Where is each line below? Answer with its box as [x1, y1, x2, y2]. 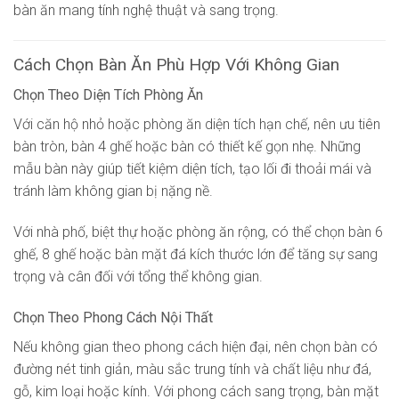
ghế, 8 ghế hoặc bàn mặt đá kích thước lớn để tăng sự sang [13, 246, 378, 264]
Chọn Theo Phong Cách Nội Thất [13, 308, 213, 326]
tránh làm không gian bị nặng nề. [13, 183, 213, 200]
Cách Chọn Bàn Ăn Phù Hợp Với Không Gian [13, 53, 339, 75]
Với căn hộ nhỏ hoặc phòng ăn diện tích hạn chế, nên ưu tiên [13, 116, 380, 134]
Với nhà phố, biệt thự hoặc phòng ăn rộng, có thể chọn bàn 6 [13, 224, 383, 241]
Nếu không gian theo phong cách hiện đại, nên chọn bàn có [13, 338, 378, 355]
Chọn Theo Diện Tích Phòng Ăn [13, 86, 203, 104]
